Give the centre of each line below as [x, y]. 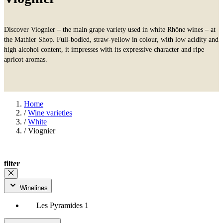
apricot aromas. [26, 59]
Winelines [34, 188]
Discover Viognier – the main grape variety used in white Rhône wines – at [110, 29]
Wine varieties [50, 112]
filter [12, 163]
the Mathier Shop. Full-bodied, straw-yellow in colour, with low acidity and [111, 39]
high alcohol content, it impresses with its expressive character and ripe [104, 49]
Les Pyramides [60, 205]
